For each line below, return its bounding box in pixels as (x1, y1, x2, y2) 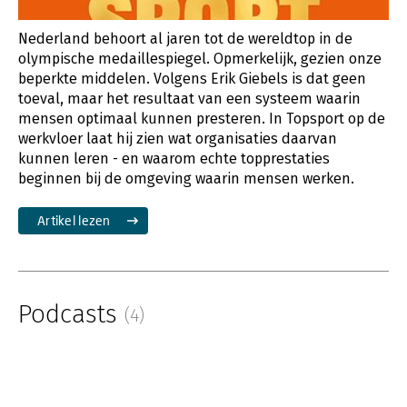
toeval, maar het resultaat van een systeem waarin (18, 89, 361, 107)
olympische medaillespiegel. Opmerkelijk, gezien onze (18, 49, 382, 67)
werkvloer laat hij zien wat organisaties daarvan (18, 129, 337, 147)
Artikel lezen (37, 212, 111, 228)
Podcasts (18, 298, 124, 329)
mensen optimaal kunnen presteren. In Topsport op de (18, 109, 385, 127)
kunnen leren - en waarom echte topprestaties (18, 149, 330, 167)
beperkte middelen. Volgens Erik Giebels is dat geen (18, 69, 366, 87)
